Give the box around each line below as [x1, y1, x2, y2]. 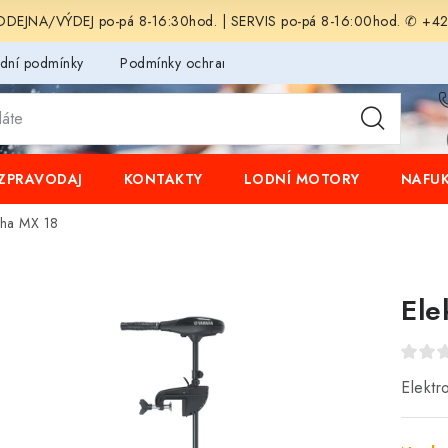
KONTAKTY [123, 169, 203, 189]
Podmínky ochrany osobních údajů [120, 52, 336, 73]
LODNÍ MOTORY [243, 169, 360, 189]
